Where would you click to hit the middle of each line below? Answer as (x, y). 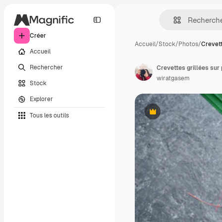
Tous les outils (49, 115)
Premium (165, 115)
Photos (188, 44)
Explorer (41, 99)
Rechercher (46, 67)
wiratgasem (173, 78)
